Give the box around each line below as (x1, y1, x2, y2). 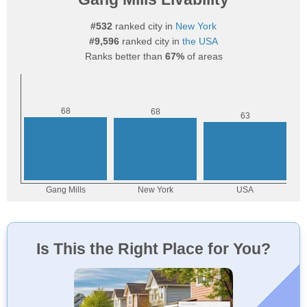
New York (175, 21, 217, 32)
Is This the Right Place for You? (36, 240, 271, 258)
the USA (182, 36, 218, 47)
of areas (184, 51, 223, 62)
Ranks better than (84, 51, 165, 62)
